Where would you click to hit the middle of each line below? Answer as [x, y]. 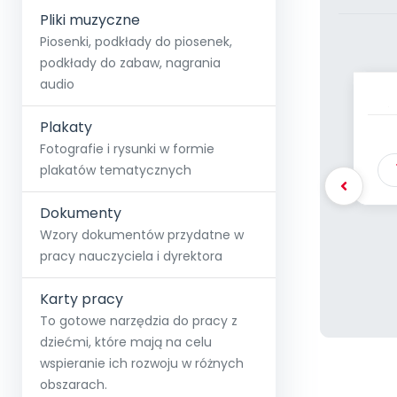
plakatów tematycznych [116, 170]
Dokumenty [81, 213]
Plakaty [66, 127]
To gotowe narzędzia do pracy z [139, 321]
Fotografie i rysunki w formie [127, 149]
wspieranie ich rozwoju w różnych [142, 363]
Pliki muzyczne [90, 20]
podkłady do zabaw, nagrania [130, 63]
